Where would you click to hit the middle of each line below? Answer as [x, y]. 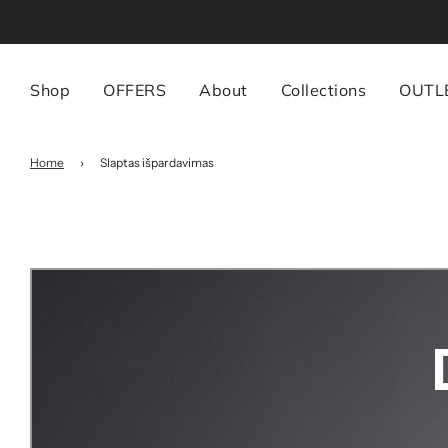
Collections [323, 90]
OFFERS [134, 90]
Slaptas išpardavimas [157, 162]
